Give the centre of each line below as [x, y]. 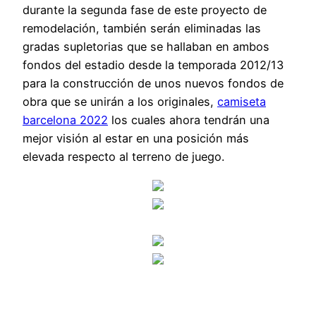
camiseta [242, 102]
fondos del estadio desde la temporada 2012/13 [153, 65]
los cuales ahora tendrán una [189, 120]
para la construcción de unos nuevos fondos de [153, 84]
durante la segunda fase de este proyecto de [145, 10]
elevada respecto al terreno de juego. [123, 157]
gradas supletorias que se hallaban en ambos [146, 47]
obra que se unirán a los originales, [120, 102]
